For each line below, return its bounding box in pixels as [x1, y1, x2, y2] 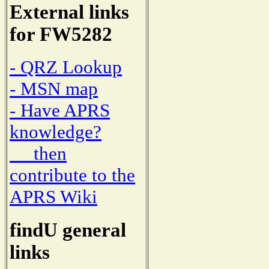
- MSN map [10, 78, 98, 100]
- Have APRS [10, 100, 110, 121]
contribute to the [10, 165, 135, 186]
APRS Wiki [10, 186, 97, 208]
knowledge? [10, 121, 101, 143]
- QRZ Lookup [10, 56, 122, 78]
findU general [10, 219, 126, 241]
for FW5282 [10, 23, 112, 45]
